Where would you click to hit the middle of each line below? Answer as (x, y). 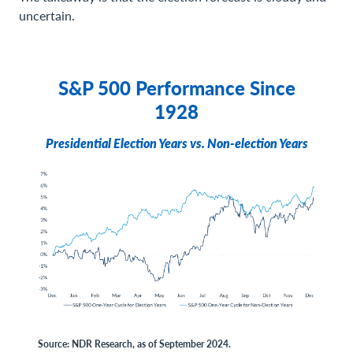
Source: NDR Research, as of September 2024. (134, 344)
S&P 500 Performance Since (176, 87)
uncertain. (47, 15)
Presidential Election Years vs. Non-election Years (176, 143)
